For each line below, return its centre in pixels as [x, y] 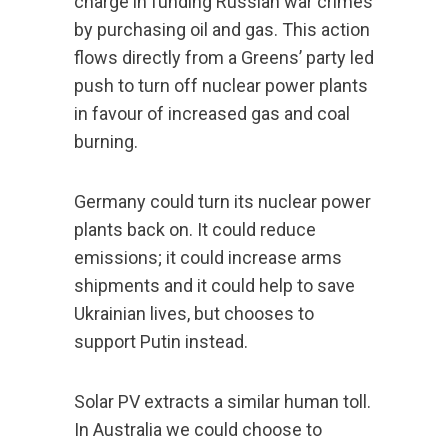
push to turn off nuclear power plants [221, 86]
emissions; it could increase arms [208, 258]
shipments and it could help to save [214, 286]
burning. [106, 142]
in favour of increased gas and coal [212, 114]
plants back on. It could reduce [195, 230]
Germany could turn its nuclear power [222, 202]
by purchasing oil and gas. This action [222, 30]
